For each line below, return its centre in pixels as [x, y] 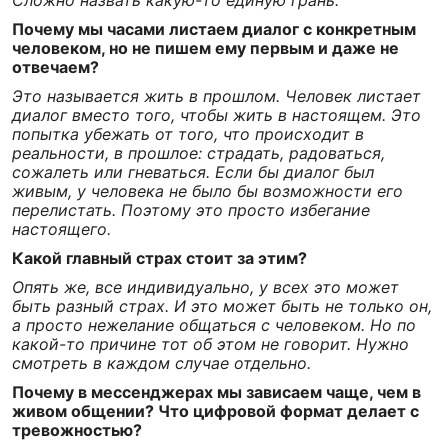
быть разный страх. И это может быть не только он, [222, 306]
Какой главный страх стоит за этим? [159, 258]
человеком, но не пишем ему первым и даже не [205, 48]
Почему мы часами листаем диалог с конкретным [214, 29]
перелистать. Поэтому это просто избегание [191, 210]
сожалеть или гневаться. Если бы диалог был [193, 172]
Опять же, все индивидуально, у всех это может [205, 287]
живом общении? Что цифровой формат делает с [215, 411]
